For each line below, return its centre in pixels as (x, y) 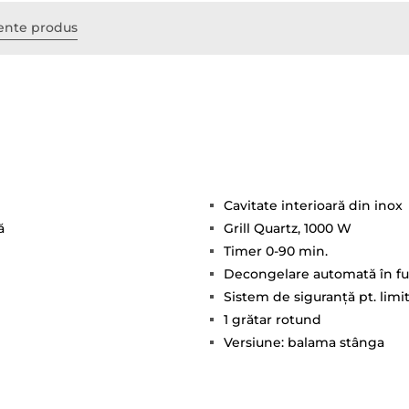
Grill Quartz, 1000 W (288, 228)
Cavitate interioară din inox (313, 205)
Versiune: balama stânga (304, 342)
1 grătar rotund (273, 319)
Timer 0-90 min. (276, 251)
